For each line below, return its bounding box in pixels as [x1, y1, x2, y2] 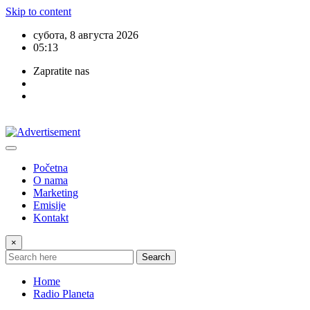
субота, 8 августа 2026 [33, 29, 138, 41]
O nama [33, 174, 68, 186]
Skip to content [6, 6, 71, 17]
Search [142, 252, 170, 262]
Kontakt [33, 212, 69, 224]
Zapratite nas [33, 65, 89, 77]
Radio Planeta [33, 288, 94, 300]
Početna [33, 162, 68, 174]
